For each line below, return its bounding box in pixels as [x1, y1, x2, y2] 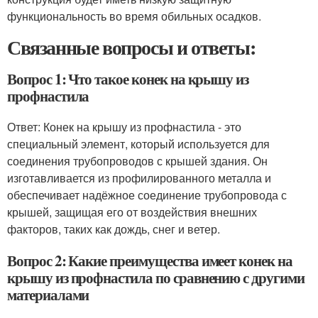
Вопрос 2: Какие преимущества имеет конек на [7, 250, 292, 271]
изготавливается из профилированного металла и [7, 170, 271, 186]
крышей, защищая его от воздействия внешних [7, 204, 257, 220]
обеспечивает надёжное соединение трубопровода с [7, 187, 287, 203]
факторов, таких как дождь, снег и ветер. [7, 221, 220, 237]
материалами [7, 284, 89, 305]
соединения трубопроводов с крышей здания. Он [7, 153, 268, 169]
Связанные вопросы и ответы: [7, 33, 256, 62]
